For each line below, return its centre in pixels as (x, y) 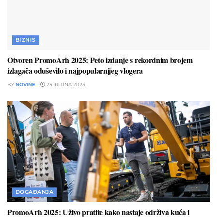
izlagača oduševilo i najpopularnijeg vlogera (75, 71)
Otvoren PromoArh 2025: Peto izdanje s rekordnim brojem (100, 60)
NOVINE (25, 85)
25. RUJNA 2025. (66, 85)
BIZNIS (26, 40)
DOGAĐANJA (34, 192)
